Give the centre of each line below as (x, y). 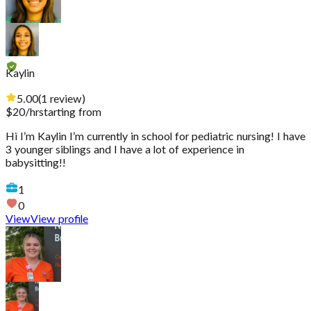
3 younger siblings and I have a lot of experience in (125, 150)
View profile (59, 220)
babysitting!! (36, 163)
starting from (70, 113)
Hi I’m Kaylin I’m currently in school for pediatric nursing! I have (155, 137)
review (66, 100)
